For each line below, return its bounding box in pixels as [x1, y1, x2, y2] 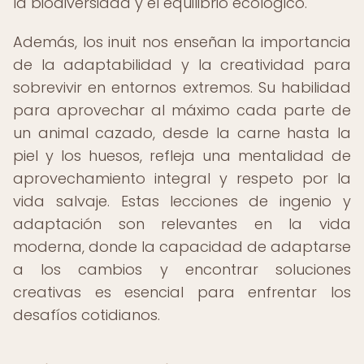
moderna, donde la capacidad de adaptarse [13, 236, 351, 257]
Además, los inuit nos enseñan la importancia [13, 32, 351, 52]
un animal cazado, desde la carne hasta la [13, 123, 351, 143]
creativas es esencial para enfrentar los [13, 282, 351, 302]
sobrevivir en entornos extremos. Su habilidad [13, 77, 351, 97]
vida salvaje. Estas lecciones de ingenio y [13, 191, 351, 211]
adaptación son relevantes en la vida [13, 214, 351, 234]
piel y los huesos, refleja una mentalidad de [13, 145, 351, 166]
